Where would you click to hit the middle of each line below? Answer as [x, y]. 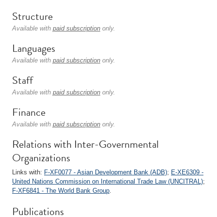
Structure [32, 16]
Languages [34, 48]
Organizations [41, 158]
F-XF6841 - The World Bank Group [61, 191]
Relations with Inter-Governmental [85, 144]
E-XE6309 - [187, 172]
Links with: [28, 172]
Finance [29, 112]
